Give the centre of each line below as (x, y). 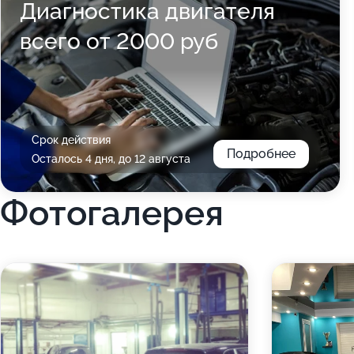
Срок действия (71, 140)
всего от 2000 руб (119, 41)
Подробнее (261, 154)
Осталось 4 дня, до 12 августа (111, 159)
